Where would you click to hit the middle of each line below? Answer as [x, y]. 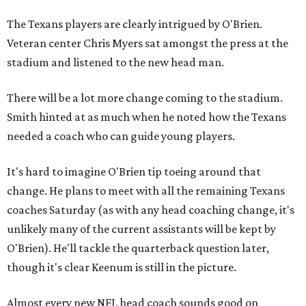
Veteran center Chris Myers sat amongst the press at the [148, 43]
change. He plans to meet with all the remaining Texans [146, 191]
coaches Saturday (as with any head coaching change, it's [151, 210]
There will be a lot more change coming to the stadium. [145, 98]
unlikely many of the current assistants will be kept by [141, 229]
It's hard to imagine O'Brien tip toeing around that [134, 172]
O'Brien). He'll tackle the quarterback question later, [138, 248]
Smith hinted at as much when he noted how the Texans [147, 117]
